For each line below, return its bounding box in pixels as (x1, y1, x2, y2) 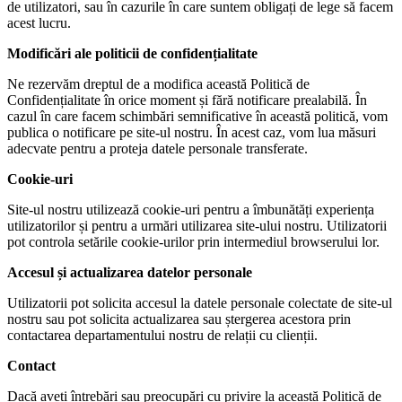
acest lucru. (7, 15, 71, 31)
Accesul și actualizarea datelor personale (7, 265, 252, 280)
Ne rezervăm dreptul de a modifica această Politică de (7, 76, 310, 92)
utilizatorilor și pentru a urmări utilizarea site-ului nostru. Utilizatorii (7, 218, 387, 233)
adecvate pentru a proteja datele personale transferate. (7, 141, 308, 156)
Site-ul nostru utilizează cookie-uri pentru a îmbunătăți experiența (7, 202, 374, 217)
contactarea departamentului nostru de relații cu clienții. (7, 328, 318, 343)
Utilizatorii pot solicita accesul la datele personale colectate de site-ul (7, 295, 392, 310)
